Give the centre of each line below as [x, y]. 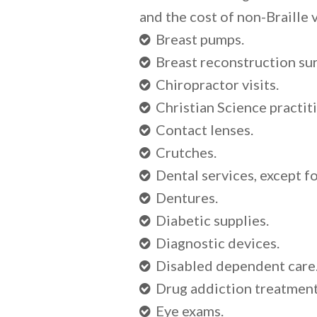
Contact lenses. [204, 129]
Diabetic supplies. [212, 220]
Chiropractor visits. [217, 84]
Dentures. [187, 197]
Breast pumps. [200, 39]
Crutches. [186, 152]
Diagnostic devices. [218, 243]
